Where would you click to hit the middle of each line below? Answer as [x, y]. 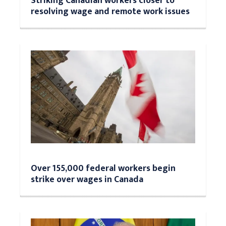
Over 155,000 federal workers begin [103, 168]
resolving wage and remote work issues [110, 11]
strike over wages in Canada [87, 179]
